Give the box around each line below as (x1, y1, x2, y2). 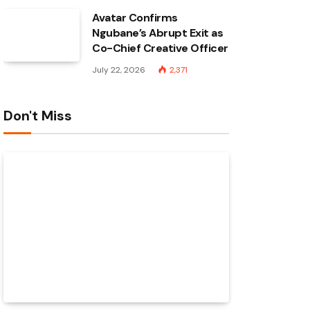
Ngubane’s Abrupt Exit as (92, 26, 224, 40)
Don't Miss (3, 107, 72, 125)
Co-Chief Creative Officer (92, 41, 229, 55)
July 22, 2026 (92, 64, 145, 75)
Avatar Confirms (92, 10, 178, 25)
